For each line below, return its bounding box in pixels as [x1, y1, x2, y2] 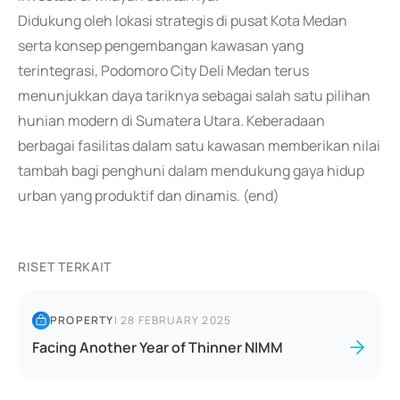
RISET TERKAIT [18, 258, 112, 275]
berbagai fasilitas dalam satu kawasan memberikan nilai [18, 136, 380, 155]
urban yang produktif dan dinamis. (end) [18, 186, 279, 205]
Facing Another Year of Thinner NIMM [32, 337, 283, 357]
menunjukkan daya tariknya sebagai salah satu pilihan [18, 86, 371, 105]
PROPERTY [50, 312, 114, 328]
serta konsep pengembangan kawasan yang [18, 36, 304, 55]
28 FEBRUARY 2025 [121, 312, 232, 328]
